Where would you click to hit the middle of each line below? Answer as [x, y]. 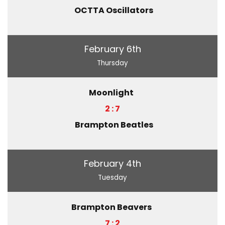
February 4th [113, 163]
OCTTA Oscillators [114, 10]
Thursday [113, 63]
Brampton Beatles [114, 125]
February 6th [113, 49]
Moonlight [111, 92]
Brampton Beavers [111, 207]
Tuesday [113, 177]
